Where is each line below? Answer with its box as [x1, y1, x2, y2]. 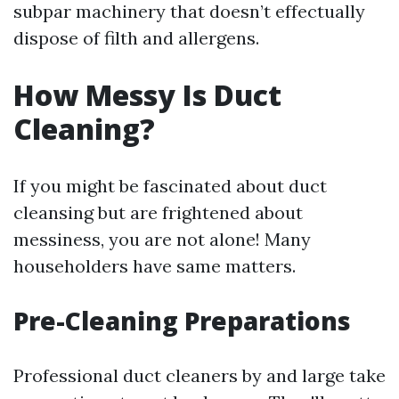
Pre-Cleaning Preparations [13, 304, 351, 338]
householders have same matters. [13, 255, 296, 278]
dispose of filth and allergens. [13, 27, 259, 50]
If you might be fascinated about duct [13, 175, 327, 198]
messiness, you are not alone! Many [13, 228, 311, 251]
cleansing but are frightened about [13, 201, 303, 224]
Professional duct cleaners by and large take [13, 364, 386, 387]
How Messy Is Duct [13, 76, 281, 115]
